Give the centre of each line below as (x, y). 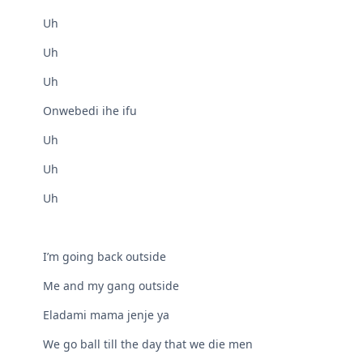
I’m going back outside (105, 257)
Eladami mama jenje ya (107, 315)
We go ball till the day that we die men (148, 344)
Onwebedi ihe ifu (90, 111)
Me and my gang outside (111, 286)
